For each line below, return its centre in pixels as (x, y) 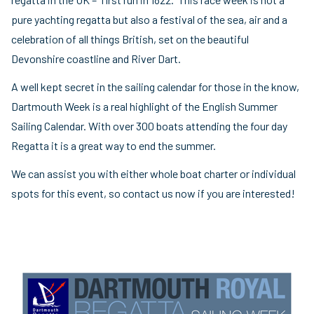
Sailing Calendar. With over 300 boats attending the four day (149, 125)
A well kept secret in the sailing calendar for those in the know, (155, 86)
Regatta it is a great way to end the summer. (114, 145)
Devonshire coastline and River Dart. (96, 58)
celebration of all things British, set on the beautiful (130, 39)
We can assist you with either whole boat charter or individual (153, 173)
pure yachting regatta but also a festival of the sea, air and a (149, 19)
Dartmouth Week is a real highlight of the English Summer (144, 106)
